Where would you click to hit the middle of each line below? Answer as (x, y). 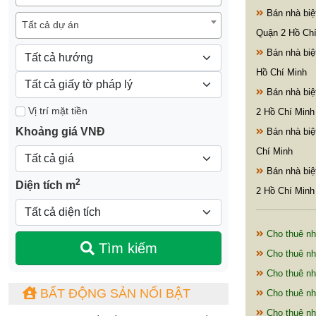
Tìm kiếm (126, 249)
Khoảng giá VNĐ (60, 132)
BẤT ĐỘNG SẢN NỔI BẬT (114, 294)
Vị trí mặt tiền (56, 111)
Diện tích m (45, 186)
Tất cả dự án (50, 25)
